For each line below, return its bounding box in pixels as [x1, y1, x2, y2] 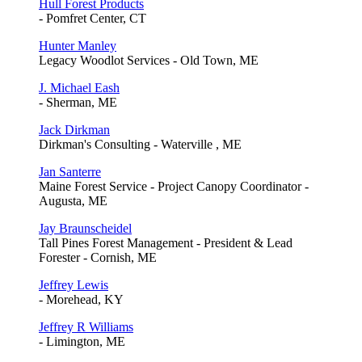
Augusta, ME [39, 193, 107, 208]
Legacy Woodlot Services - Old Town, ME [39, 53, 259, 67]
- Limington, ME [39, 334, 125, 348]
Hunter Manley [39, 38, 116, 53]
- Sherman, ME [39, 95, 117, 109]
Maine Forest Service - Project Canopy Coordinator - [39, 179, 309, 193]
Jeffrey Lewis [39, 277, 108, 292]
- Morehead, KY [39, 292, 124, 306]
